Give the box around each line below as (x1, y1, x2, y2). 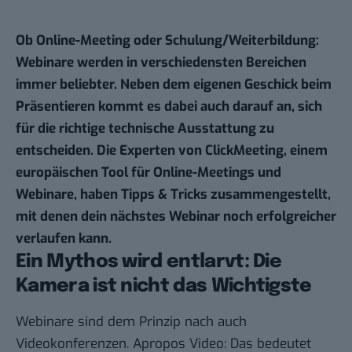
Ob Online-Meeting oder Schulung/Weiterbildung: (16, 31, 319, 50)
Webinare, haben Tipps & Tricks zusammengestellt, (16, 185, 331, 204)
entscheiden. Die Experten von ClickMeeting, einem (16, 141, 328, 160)
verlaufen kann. (16, 229, 112, 248)
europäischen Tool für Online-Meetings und (16, 163, 281, 182)
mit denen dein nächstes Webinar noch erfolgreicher (16, 207, 336, 226)
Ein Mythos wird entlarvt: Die (16, 252, 282, 273)
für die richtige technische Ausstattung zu (16, 119, 274, 138)
